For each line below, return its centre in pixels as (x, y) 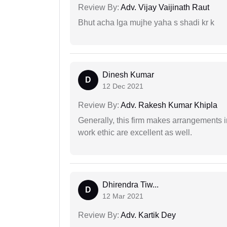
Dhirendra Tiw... (130, 185)
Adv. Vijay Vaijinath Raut (164, 8)
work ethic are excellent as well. (135, 133)
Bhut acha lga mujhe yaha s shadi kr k (146, 23)
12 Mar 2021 (123, 196)
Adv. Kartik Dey (147, 215)
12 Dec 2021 (123, 86)
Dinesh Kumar (128, 75)
